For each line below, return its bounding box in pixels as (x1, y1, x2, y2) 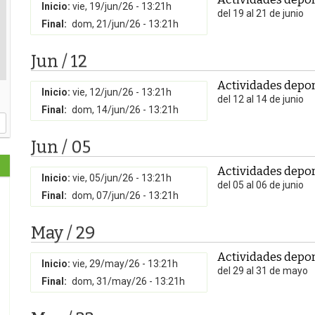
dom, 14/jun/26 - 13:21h (72, 104, 179, 115)
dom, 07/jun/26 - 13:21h (72, 190, 179, 201)
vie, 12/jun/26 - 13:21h (72, 86, 172, 98)
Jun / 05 (31, 137, 91, 157)
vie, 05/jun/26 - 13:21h (72, 172, 172, 184)
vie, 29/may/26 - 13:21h (72, 258, 178, 269)
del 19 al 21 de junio (217, 8, 304, 19)
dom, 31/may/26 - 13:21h (72, 276, 185, 287)
